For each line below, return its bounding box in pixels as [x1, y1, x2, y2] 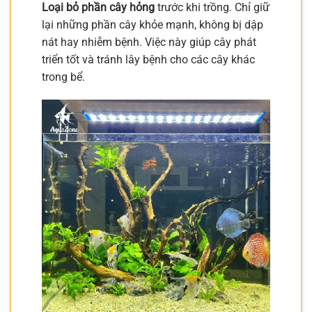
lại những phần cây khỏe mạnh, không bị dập [42, 17, 263, 31]
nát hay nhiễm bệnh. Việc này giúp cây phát [42, 35, 256, 49]
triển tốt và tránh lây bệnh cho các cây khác [42, 52, 255, 66]
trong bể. [42, 70, 85, 84]
